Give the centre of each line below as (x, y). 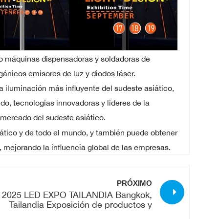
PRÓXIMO (134, 183)
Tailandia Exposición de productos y (81, 205)
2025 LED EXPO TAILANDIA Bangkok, (77, 195)
